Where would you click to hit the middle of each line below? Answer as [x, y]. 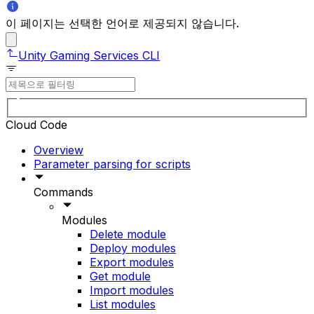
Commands [63, 192]
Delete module [128, 234]
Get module [120, 277]
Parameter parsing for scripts [112, 164]
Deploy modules [133, 248]
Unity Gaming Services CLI [89, 55]
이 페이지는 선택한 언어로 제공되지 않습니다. [122, 23]
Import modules [132, 291]
